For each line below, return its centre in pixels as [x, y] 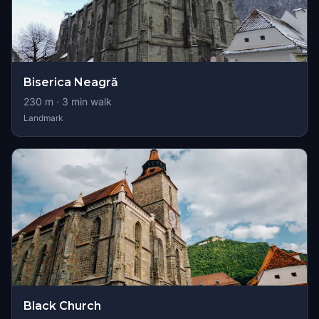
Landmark [43, 118]
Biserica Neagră [71, 82]
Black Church [62, 306]
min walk [90, 101]
